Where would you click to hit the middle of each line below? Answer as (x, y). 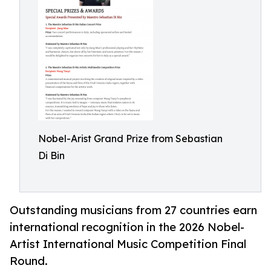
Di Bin (51, 155)
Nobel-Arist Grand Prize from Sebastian (130, 139)
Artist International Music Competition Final (128, 244)
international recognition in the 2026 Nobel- (127, 227)
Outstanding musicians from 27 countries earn (133, 210)
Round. (29, 261)
